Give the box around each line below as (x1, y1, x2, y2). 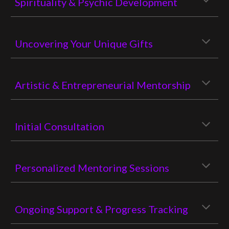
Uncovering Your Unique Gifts (15, 37, 153, 50)
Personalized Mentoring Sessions (15, 162, 170, 174)
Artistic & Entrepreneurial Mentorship (15, 79, 191, 91)
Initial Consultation (15, 120, 105, 132)
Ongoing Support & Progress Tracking (15, 203, 189, 215)
